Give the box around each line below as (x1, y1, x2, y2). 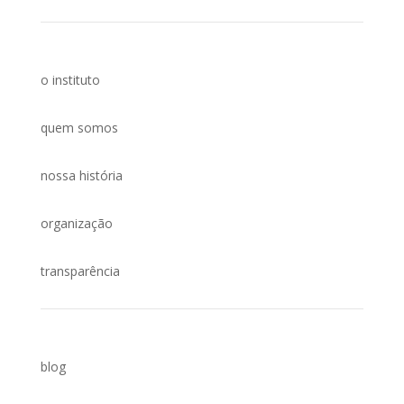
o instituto (40, 70, 100, 88)
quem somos (40, 118, 118, 136)
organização (40, 214, 113, 232)
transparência (40, 262, 120, 280)
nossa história (40, 166, 123, 184)
